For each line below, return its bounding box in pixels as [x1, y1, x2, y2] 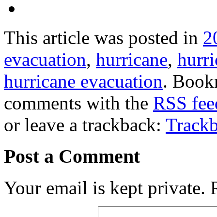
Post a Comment [4, 145, 140, 167]
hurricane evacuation [4, 71, 163, 92]
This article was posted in [4, 27, 203, 48]
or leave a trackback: [4, 114, 166, 136]
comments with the [4, 93, 153, 114]
